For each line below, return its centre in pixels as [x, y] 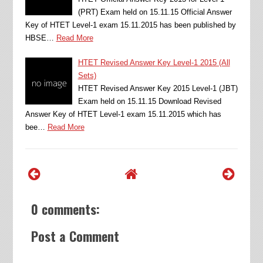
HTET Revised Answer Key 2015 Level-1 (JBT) [158, 88]
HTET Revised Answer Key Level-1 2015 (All [154, 63]
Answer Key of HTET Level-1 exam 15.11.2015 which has [123, 114]
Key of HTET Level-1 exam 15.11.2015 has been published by [130, 25]
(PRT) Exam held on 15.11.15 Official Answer [155, 12]
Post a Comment [75, 236]
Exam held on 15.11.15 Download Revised [149, 101]
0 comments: [65, 209]
